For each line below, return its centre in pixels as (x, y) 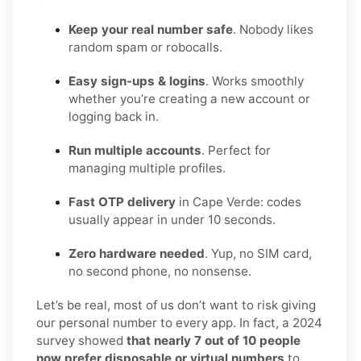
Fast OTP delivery (122, 201)
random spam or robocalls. (145, 47)
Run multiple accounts (135, 150)
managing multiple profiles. (147, 168)
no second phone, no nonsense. (160, 271)
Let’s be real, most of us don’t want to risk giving (176, 305)
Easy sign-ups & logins (137, 81)
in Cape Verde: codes (239, 201)
